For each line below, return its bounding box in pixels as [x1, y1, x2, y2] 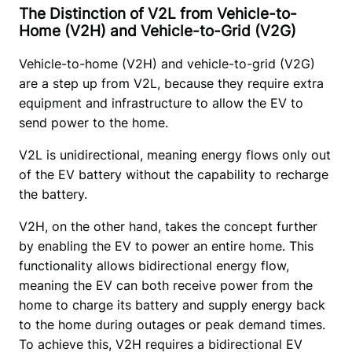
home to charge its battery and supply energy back [18, 297, 325, 313]
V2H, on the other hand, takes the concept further [18, 218, 317, 235]
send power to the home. [18, 115, 168, 131]
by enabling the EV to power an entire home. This [18, 238, 313, 255]
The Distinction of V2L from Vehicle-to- [18, 4, 297, 23]
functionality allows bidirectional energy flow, [18, 258, 289, 274]
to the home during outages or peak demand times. [18, 317, 325, 333]
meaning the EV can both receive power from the [18, 277, 313, 294]
